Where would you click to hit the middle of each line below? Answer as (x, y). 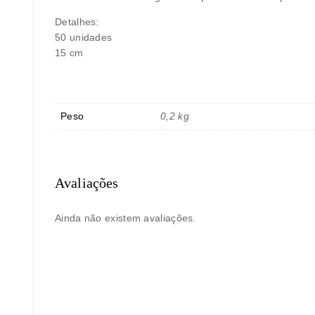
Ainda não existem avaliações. (126, 218)
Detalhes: (77, 21)
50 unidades (84, 37)
